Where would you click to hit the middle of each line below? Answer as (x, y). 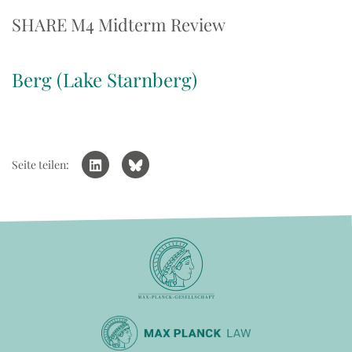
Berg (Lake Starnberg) (104, 79)
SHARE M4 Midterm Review (119, 24)
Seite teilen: (40, 165)
